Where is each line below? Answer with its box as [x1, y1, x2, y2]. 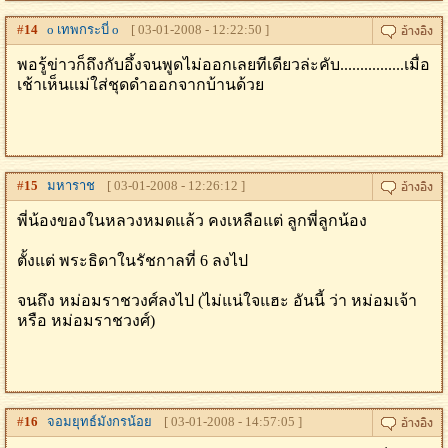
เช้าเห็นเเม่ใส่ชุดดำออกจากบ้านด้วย [17, 76, 264, 93]
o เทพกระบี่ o [38, 22, 119, 37]
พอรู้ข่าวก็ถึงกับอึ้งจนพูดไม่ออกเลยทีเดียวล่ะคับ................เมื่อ [17, 56, 430, 73]
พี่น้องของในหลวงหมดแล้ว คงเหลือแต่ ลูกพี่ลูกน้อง [17, 212, 367, 229]
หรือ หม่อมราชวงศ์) [17, 312, 155, 329]
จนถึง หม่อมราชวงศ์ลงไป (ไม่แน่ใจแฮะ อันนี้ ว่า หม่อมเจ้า [17, 292, 417, 309]
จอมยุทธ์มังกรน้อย [38, 414, 152, 429]
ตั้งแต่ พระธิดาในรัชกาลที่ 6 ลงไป [17, 252, 248, 269]
